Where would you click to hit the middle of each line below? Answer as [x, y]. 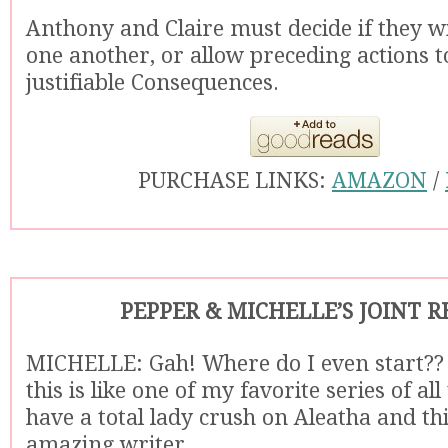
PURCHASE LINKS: [235, 180]
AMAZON [379, 180]
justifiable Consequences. [152, 82]
